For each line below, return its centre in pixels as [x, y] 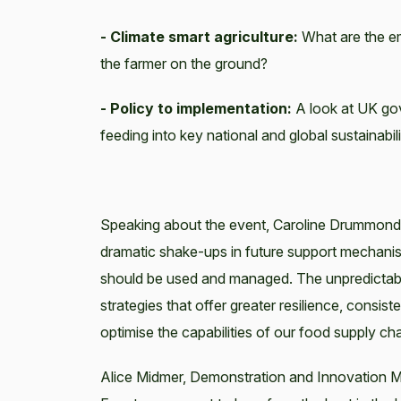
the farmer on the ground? [184, 64]
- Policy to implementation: [198, 108]
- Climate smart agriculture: [199, 37]
